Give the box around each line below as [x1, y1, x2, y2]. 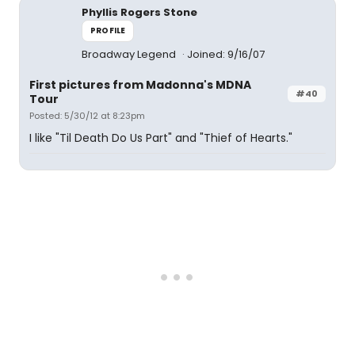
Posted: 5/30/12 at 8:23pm [29, 109, 145, 122]
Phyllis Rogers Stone [82, 5, 197, 20]
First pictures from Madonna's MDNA [29, 77, 251, 93]
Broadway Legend [82, 47, 178, 62]
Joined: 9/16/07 [187, 47, 265, 62]
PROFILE [90, 25, 126, 36]
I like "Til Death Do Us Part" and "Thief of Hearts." [29, 130, 292, 146]
